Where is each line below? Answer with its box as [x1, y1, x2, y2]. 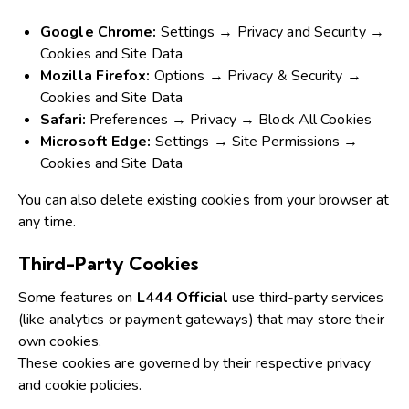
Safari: [40, 109, 86, 130]
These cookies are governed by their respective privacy [18, 352, 372, 373]
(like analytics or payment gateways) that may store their [18, 309, 384, 330]
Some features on [18, 287, 137, 308]
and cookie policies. [18, 374, 142, 395]
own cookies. [18, 330, 102, 351]
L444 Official [136, 287, 229, 308]
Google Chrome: [40, 21, 157, 42]
